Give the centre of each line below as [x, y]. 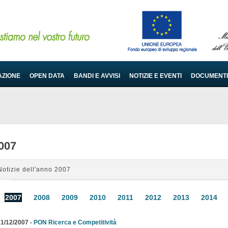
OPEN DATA [47, 76]
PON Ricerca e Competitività [75, 222]
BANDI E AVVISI [97, 76]
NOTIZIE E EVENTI [155, 76]
